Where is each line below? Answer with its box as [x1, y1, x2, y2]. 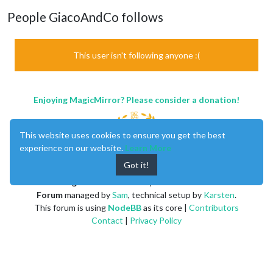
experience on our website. [19, 143, 125, 153]
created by [110, 176, 155, 187]
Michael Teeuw [154, 176, 213, 187]
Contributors [189, 202, 239, 213]
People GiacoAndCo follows [7, 9, 163, 24]
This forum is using [34, 202, 108, 213]
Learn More [125, 143, 171, 153]
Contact [91, 214, 123, 225]
